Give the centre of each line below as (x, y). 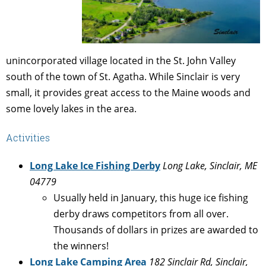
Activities (28, 138)
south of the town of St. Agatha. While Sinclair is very (123, 76)
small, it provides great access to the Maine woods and (128, 92)
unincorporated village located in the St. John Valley (121, 60)
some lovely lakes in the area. (71, 108)
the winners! (81, 246)
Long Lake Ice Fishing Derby (95, 166)
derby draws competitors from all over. (141, 214)
